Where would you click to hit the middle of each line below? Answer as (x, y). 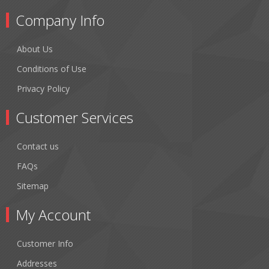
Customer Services (74, 117)
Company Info (60, 20)
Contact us (38, 146)
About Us (35, 49)
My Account (53, 215)
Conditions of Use (52, 69)
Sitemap (33, 186)
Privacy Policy (43, 89)
